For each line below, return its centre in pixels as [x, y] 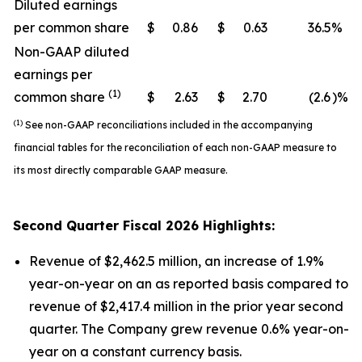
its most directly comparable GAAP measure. [121, 170]
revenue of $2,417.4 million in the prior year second [186, 306]
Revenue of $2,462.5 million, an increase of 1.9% [177, 261]
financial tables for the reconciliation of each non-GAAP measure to [175, 147]
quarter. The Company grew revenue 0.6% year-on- [189, 329]
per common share [72, 27]
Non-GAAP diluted [72, 52]
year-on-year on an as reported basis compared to [189, 284]
